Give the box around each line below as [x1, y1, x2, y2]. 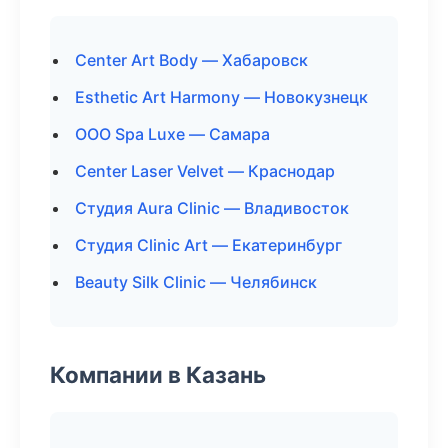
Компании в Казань [50, 361, 266, 388]
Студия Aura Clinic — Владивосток [75, 198, 349, 218]
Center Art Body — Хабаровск [75, 50, 308, 70]
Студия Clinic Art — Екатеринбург [75, 235, 342, 255]
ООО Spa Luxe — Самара [75, 124, 270, 144]
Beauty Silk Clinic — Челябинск [75, 272, 317, 292]
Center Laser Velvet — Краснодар [75, 161, 335, 181]
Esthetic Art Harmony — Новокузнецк [75, 87, 368, 107]
